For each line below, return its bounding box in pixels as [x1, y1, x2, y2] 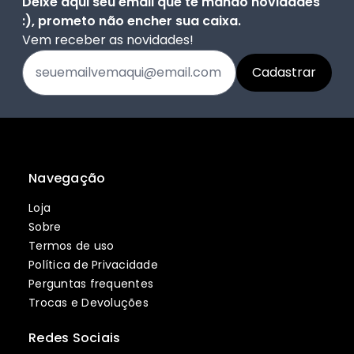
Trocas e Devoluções [28, 295, 149, 311]
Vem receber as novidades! [22, 31, 194, 50]
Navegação [28, 169, 106, 188]
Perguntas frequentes [28, 276, 153, 292]
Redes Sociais [28, 329, 121, 348]
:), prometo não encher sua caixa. [22, 12, 241, 31]
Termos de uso [28, 238, 115, 254]
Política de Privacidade [28, 257, 158, 273]
